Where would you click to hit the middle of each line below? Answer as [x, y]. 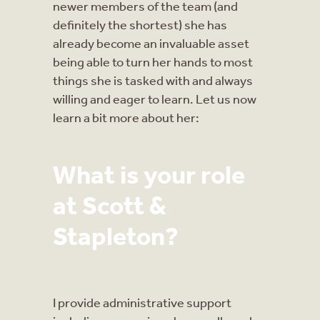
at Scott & [110, 204]
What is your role [149, 174]
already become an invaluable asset [151, 42]
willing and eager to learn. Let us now [155, 98]
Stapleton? [116, 235]
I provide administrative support [142, 302]
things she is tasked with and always [153, 80]
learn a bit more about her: [126, 117]
